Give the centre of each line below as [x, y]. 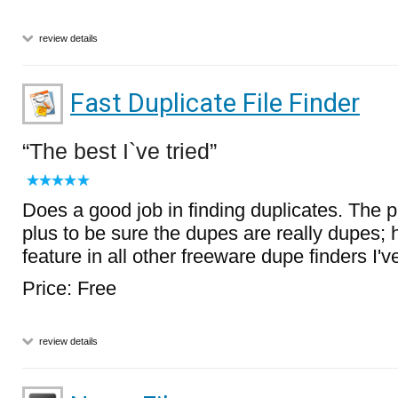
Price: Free [69, 288]
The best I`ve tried [119, 151]
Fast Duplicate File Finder [215, 103]
